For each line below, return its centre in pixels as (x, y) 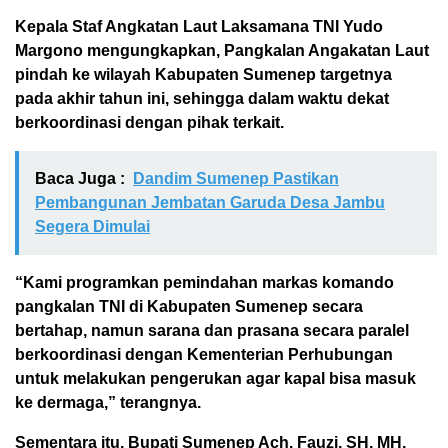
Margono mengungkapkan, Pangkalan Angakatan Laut (222, 50)
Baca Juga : (80, 178)
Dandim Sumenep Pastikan (236, 178)
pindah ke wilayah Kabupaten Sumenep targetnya (203, 74)
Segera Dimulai (92, 226)
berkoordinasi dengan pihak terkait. (149, 122)
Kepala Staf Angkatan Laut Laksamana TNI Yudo (199, 26)
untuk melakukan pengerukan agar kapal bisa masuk (215, 378)
